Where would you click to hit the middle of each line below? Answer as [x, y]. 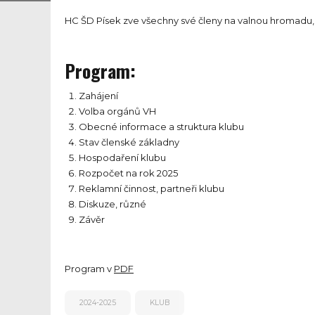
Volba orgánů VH [117, 111]
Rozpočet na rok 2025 [128, 173]
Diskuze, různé [112, 204]
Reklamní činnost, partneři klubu [151, 188]
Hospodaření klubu [122, 157]
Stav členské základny [129, 142]
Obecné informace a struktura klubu [161, 126]
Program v [89, 268]
